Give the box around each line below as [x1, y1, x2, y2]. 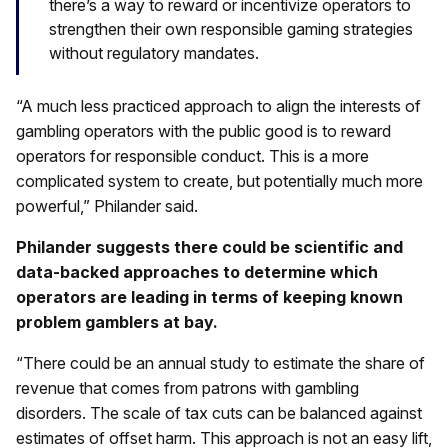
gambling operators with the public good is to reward [16, 121, 391, 142]
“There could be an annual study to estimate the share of [16, 353, 425, 374]
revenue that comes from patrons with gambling [16, 378, 359, 399]
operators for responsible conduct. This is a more [16, 146, 369, 167]
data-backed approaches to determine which [16, 262, 378, 283]
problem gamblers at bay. [16, 312, 218, 333]
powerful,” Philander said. [16, 196, 198, 217]
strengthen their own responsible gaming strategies [49, 18, 413, 39]
